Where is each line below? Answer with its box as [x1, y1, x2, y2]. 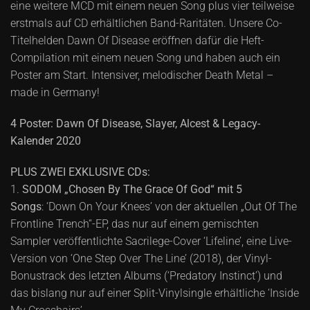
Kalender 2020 [10, 134, 81, 147]
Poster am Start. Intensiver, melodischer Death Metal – [10, 68, 273, 82]
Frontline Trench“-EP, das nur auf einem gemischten [10, 217, 259, 230]
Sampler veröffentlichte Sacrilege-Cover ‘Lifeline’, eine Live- [10, 234, 292, 248]
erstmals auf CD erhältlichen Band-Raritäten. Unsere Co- [10, 16, 282, 30]
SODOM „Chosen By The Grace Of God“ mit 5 [22, 182, 242, 196]
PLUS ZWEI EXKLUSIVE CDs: [10, 165, 150, 179]
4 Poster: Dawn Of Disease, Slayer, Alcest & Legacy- [10, 116, 260, 130]
